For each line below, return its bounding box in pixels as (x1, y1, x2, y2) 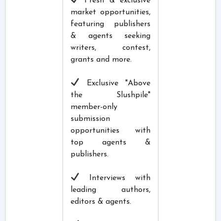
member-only (71, 103, 117, 111)
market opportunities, (71, 8, 150, 16)
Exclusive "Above (79, 79, 150, 87)
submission (71, 114, 110, 123)
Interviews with (79, 174, 150, 182)
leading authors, (71, 185, 150, 194)
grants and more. (71, 55, 132, 64)
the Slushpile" (71, 91, 150, 99)
